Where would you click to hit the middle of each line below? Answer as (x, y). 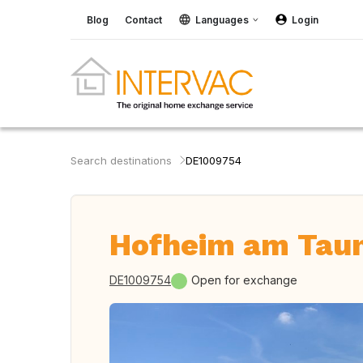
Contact (143, 19)
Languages (222, 19)
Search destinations (121, 160)
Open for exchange (244, 280)
